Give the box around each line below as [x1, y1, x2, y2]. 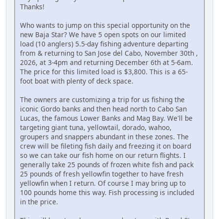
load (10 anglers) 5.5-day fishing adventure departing [20, 39, 188, 48]
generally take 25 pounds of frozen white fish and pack [20, 159, 194, 169]
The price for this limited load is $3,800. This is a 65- [20, 66, 188, 76]
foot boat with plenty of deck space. [20, 76, 133, 86]
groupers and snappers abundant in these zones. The [20, 131, 189, 141]
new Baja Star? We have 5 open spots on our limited [20, 29, 186, 39]
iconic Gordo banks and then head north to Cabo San [20, 104, 187, 113]
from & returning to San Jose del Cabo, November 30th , [20, 48, 198, 58]
